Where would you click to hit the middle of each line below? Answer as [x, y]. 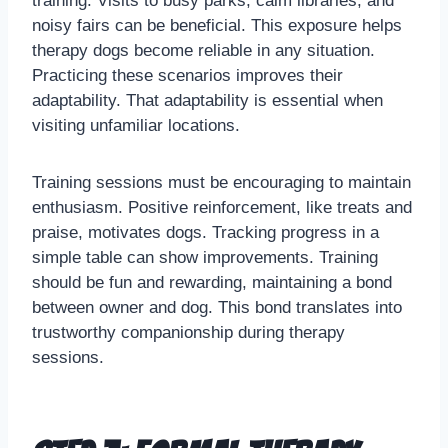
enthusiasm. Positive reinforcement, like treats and [222, 208]
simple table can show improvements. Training [205, 258]
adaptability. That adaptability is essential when [207, 101]
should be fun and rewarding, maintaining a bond [212, 283]
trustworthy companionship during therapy [188, 333]
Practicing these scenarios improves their [187, 76]
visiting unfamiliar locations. [136, 126]
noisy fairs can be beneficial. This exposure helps [217, 26]
